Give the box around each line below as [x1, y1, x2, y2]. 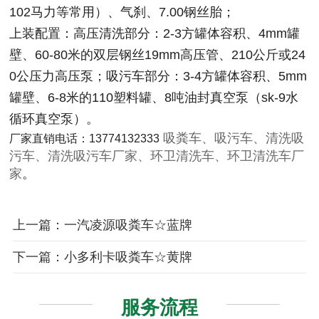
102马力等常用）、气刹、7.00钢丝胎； [9, 5, 236, 20]
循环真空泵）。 [9, 112, 100, 127]
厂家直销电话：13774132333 [9, 132, 160, 145]
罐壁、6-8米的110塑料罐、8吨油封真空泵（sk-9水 [9, 90, 299, 105]
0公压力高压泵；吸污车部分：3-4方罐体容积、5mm [9, 69, 308, 84]
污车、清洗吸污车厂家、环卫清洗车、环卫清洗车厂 [9, 149, 305, 164]
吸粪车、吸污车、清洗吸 [163, 131, 305, 146]
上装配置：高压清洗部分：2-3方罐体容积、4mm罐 [9, 26, 300, 41]
